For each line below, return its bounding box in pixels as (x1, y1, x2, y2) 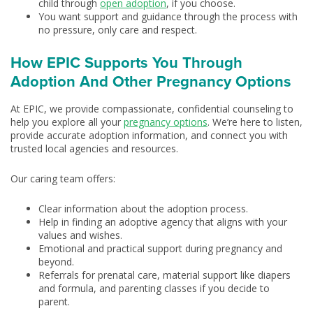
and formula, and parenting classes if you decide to (38, 282, 270, 295)
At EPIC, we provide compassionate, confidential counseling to (10, 102, 293, 115)
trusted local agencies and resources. (10, 142, 178, 155)
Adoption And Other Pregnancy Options (10, 70, 291, 92)
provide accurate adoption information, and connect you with (10, 129, 288, 142)
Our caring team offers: (10, 172, 115, 185)
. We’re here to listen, (208, 115, 303, 129)
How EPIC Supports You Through (10, 51, 242, 73)
